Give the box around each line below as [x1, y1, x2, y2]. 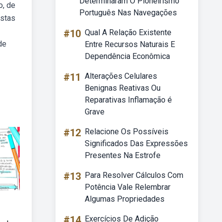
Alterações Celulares [85, 71, 157, 81]
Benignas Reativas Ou [85, 83, 161, 93]
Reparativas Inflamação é [85, 95, 172, 105]
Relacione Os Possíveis [85, 127, 168, 136]
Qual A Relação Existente [85, 28, 171, 37]
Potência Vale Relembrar [85, 182, 170, 192]
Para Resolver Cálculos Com [85, 170, 183, 180]
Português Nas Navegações [79, 8, 177, 17]
